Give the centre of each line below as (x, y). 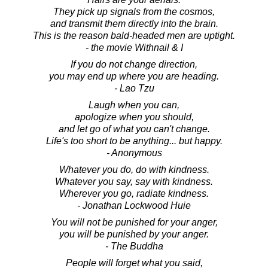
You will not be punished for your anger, (134, 222)
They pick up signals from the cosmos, (134, 11)
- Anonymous (134, 153)
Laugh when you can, (134, 105)
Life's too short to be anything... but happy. (134, 141)
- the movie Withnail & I (134, 47)
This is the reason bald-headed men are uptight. (134, 35)
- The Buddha (134, 246)
